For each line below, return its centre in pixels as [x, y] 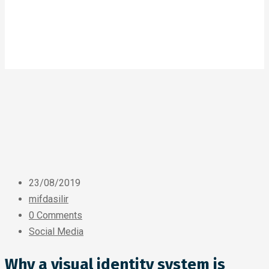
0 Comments [56, 215]
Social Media [56, 231]
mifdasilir [49, 199]
